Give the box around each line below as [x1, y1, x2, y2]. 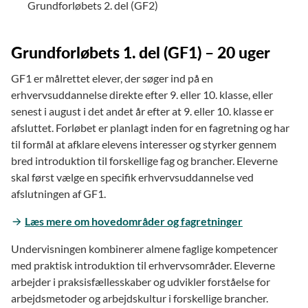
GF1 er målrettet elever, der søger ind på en [11, 71, 213, 85]
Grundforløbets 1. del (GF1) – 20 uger [11, 42, 270, 62]
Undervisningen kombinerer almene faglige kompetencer [11, 241, 278, 255]
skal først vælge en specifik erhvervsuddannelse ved [11, 170, 254, 184]
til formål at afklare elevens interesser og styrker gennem [11, 137, 276, 151]
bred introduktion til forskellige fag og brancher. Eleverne [11, 153, 278, 167]
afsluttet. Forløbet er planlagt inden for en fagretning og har [11, 120, 289, 134]
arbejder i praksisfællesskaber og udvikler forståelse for [11, 274, 270, 288]
